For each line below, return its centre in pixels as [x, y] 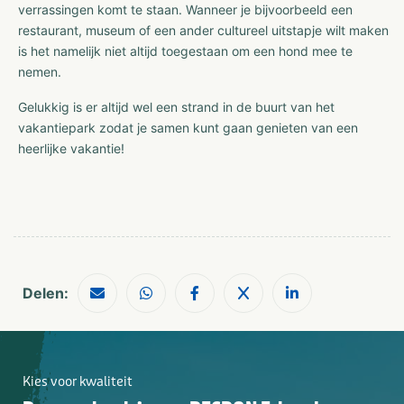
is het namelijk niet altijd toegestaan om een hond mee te [185, 50]
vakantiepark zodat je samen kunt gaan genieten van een [188, 127]
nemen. [40, 71]
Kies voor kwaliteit [78, 381]
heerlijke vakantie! [71, 148]
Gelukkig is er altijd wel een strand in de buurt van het [176, 106]
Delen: [46, 293]
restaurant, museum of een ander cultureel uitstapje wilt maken [203, 30]
